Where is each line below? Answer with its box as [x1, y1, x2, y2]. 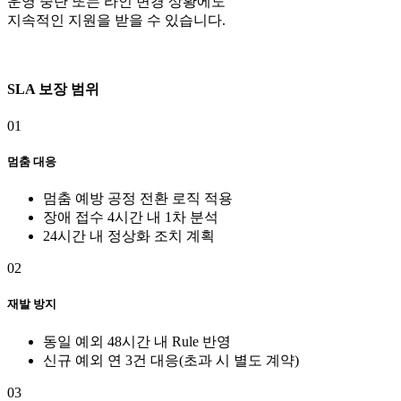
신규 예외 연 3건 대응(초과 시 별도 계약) [43, 352, 299, 368]
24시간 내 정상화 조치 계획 [43, 228, 215, 244]
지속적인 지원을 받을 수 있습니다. [7, 13, 226, 29]
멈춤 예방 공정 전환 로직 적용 [43, 191, 233, 207]
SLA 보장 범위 [7, 81, 99, 97]
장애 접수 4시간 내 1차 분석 [43, 209, 218, 226]
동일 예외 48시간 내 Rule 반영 [43, 333, 231, 349]
